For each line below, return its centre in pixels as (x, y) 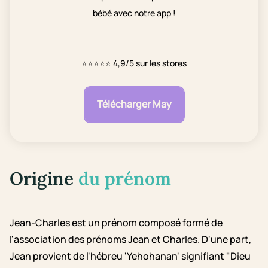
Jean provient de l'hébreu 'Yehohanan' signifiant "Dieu (130, 256)
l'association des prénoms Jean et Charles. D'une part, (130, 240)
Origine (44, 179)
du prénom (125, 179)
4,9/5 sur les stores (150, 63)
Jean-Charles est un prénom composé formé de (116, 223)
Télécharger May (134, 104)
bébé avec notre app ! (134, 13)
